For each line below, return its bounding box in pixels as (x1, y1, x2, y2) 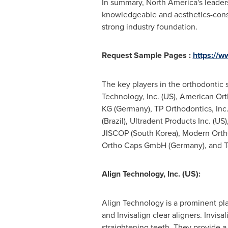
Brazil (103, 115, 124, 126)
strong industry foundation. (101, 21, 197, 32)
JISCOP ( (101, 127, 133, 138)
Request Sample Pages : (101, 49, 193, 61)
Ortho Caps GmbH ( (101, 139, 170, 151)
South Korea (132, 127, 176, 138)
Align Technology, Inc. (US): (101, 168, 201, 180)
